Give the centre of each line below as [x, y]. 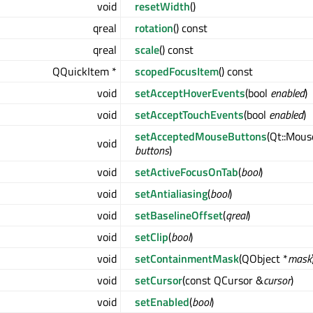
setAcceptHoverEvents [190, 93]
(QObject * [263, 259]
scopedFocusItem [177, 71]
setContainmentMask [187, 259]
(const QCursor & [223, 280]
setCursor [159, 280]
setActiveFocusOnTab [187, 172]
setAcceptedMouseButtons [201, 136]
